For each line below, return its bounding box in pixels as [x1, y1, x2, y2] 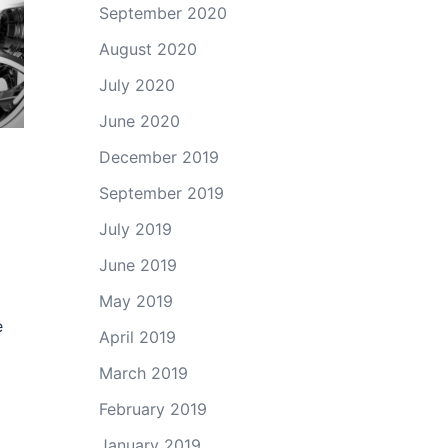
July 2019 [98, 219, 172, 239]
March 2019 [98, 363, 188, 383]
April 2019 [98, 327, 176, 347]
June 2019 [98, 255, 177, 275]
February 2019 [98, 399, 207, 419]
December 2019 [98, 147, 219, 167]
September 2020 [98, 3, 227, 23]
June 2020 [98, 111, 180, 131]
